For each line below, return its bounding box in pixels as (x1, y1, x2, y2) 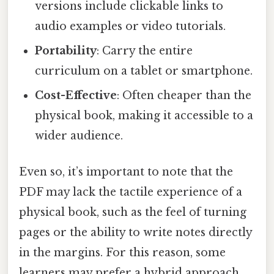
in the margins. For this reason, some (19, 245, 226, 259)
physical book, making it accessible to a (35, 108, 254, 122)
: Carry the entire (97, 43, 193, 57)
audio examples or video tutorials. (35, 19, 226, 33)
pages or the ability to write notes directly (19, 225, 252, 239)
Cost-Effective (35, 88, 117, 102)
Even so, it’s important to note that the (19, 165, 233, 179)
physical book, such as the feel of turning (19, 205, 246, 219)
